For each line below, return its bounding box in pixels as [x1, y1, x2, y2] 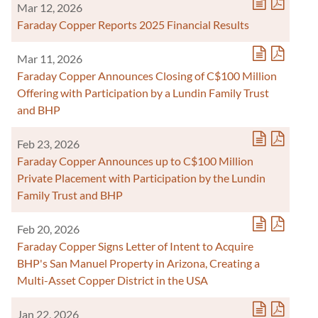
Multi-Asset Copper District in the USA [17, 273, 208, 287]
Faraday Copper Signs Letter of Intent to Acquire [17, 239, 253, 253]
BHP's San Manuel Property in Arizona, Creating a [17, 256, 260, 270]
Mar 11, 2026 [17, 52, 82, 65]
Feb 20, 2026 [17, 222, 79, 236]
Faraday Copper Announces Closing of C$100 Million [17, 69, 277, 82]
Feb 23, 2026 [17, 137, 79, 150]
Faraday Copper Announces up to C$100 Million [17, 154, 253, 168]
